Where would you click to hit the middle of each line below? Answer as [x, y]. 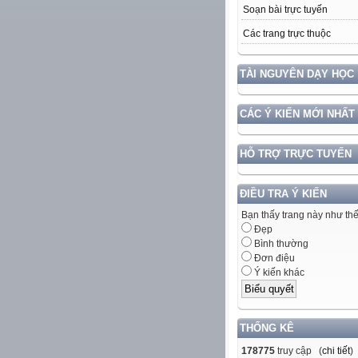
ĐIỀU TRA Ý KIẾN [283, 194]
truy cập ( [298, 350]
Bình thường [280, 244]
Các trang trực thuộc [287, 34]
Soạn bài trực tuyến [285, 10]
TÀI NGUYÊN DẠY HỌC [297, 74]
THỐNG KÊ [267, 328]
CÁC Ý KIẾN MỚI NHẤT [297, 114]
